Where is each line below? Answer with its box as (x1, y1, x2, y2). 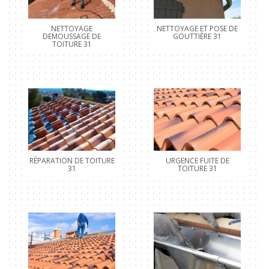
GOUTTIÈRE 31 (173, 31, 222, 42)
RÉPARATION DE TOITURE (29, 156, 115, 166)
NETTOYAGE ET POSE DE (157, 23, 238, 34)
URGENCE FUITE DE (165, 156, 229, 166)
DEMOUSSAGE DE (43, 31, 101, 42)
